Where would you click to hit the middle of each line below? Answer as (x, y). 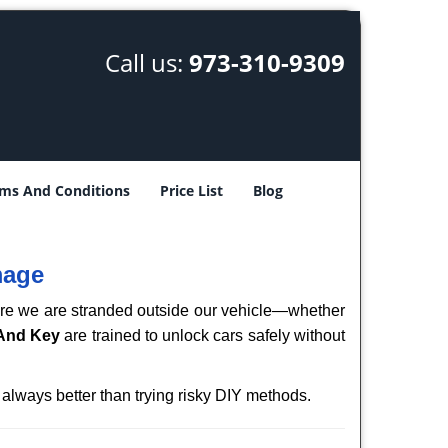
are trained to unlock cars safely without (202, 335)
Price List (191, 190)
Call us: (146, 62)
